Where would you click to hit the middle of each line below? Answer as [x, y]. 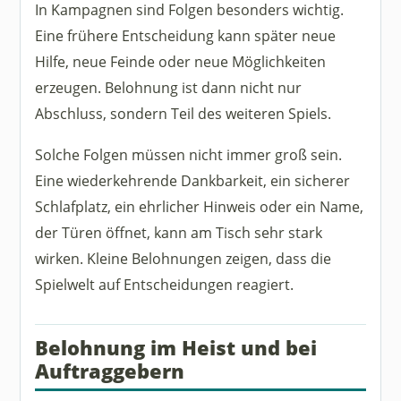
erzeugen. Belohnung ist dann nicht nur [169, 87]
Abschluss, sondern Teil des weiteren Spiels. [183, 113]
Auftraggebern [110, 371]
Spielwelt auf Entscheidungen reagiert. [165, 284]
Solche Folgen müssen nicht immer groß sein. [189, 154]
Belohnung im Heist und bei [176, 348]
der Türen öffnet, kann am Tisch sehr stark [179, 232]
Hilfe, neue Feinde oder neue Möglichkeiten [181, 61]
